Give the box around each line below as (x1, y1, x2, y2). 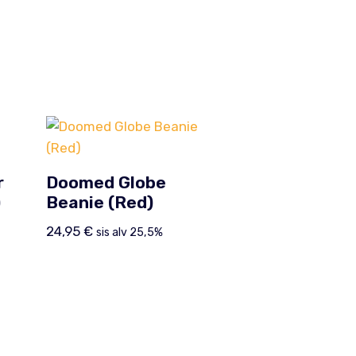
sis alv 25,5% (95, 225, 163, 239)
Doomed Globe (45, 172, 166, 192)
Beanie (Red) (45, 192, 153, 212)
